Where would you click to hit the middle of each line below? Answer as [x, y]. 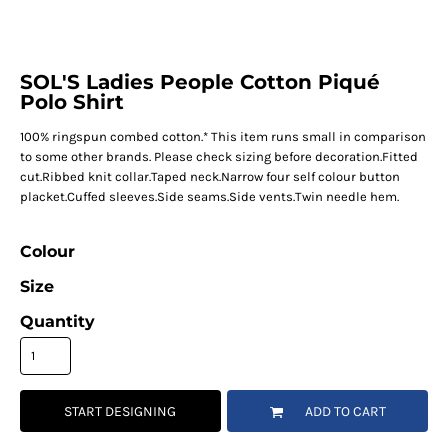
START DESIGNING [120, 412]
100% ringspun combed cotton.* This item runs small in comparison [222, 137]
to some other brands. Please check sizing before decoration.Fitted [218, 157]
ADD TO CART [345, 412]
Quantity [57, 322]
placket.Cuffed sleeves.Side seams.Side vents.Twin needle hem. [209, 197]
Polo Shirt [71, 102]
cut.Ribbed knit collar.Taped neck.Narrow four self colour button [209, 177]
